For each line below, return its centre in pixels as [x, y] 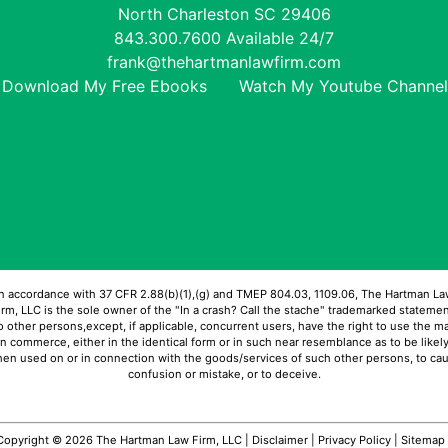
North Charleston [183, 14]
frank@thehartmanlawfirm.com [224, 62]
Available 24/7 [280, 38]
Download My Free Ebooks [104, 86]
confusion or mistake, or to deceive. [224, 374]
